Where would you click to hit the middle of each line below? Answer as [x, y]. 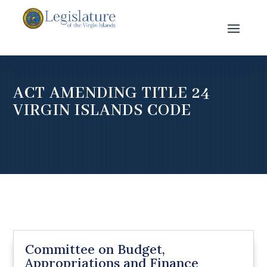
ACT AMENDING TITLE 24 [112, 93]
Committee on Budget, [95, 249]
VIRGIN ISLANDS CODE [103, 111]
